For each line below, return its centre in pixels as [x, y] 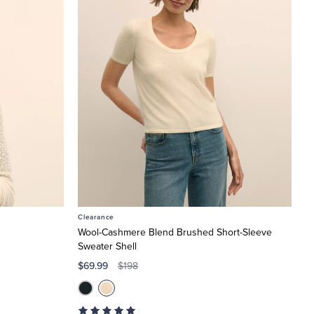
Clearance [96, 217]
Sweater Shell [107, 246]
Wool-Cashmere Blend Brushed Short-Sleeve [175, 232]
